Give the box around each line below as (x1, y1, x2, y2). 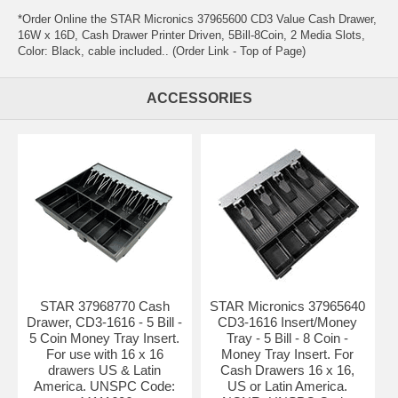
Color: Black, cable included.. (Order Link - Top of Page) (18, 44, 306, 58)
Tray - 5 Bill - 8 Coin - (227, 330, 349, 346)
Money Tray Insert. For (221, 346, 354, 362)
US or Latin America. (227, 378, 348, 394)
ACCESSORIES (146, 90, 252, 106)
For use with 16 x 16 (45, 346, 163, 362)
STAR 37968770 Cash (39, 298, 170, 314)
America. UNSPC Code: (34, 378, 176, 394)
